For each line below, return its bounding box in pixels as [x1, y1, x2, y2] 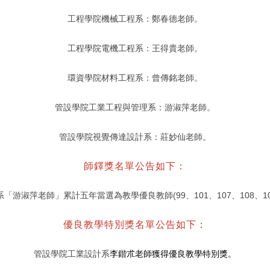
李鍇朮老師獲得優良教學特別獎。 [110, 249, 236, 259]
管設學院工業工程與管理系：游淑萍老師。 [55, 102, 215, 112]
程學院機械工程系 [76, 14, 143, 24]
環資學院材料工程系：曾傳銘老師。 [67, 73, 202, 83]
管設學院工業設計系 [34, 249, 110, 259]
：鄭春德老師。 [143, 14, 202, 24]
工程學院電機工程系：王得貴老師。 [67, 43, 202, 53]
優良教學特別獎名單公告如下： [63, 219, 207, 230]
